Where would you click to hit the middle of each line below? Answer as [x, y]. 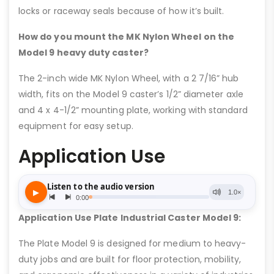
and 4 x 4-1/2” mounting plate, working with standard [133, 110]
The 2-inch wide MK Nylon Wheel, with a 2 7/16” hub [129, 78]
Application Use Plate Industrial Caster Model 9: [130, 218]
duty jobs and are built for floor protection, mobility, [130, 259]
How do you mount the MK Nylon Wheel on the [126, 37]
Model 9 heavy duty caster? [83, 53]
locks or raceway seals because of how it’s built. [121, 11]
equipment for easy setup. [76, 126]
